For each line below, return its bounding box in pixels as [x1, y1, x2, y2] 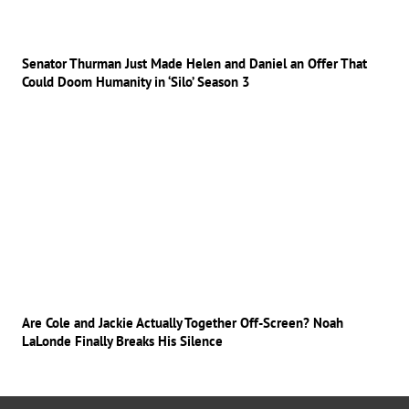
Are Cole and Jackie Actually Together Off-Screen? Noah [22, 314, 343, 332]
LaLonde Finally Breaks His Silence [22, 332, 223, 351]
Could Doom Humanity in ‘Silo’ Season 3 [22, 73, 250, 91]
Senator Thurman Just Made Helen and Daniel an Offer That [22, 55, 367, 73]
